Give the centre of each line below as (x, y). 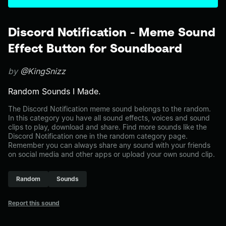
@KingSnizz (43, 71)
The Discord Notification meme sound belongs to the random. (109, 109)
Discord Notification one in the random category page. (98, 136)
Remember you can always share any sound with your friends (109, 145)
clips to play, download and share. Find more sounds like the (107, 127)
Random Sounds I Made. (54, 91)
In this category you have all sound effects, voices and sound (109, 118)
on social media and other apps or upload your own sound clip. (111, 154)
